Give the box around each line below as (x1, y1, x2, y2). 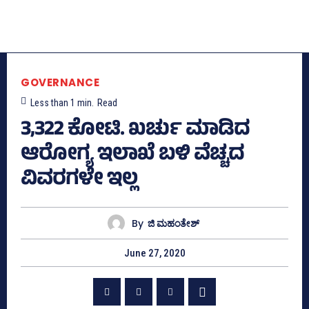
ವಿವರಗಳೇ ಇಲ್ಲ (21, 163, 137, 199)
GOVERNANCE (21, 75, 99, 90)
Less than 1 (30, 97, 75, 109)
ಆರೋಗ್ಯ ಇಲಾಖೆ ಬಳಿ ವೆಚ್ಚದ (21, 139, 244, 174)
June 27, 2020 (123, 247, 186, 260)
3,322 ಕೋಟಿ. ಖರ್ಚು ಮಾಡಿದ (21, 114, 250, 149)
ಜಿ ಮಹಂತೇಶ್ (148, 216, 199, 230)
